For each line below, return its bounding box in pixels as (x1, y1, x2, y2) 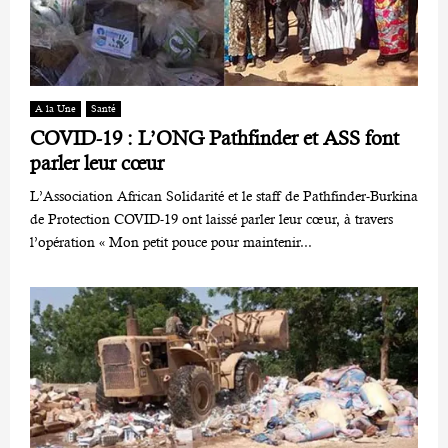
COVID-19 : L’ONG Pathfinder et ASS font (30, 127, 399, 151)
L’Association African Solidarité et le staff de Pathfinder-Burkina (30, 188, 418, 205)
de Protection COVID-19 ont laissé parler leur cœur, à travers (30, 211, 393, 228)
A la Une (35, 103, 76, 115)
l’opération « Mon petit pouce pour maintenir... (30, 234, 312, 251)
